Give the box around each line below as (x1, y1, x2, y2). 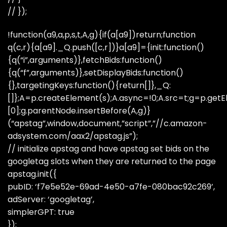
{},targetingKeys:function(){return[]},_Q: (8, 79, 171, 91)
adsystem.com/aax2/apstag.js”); (8, 130, 138, 142)
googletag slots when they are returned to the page (8, 155, 216, 167)
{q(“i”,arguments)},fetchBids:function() (8, 54, 162, 66)
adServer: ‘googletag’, (8, 193, 94, 205)
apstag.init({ (8, 168, 57, 180)
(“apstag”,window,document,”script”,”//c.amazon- (8, 117, 207, 129)
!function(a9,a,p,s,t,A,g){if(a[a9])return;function (8, 28, 196, 41)
